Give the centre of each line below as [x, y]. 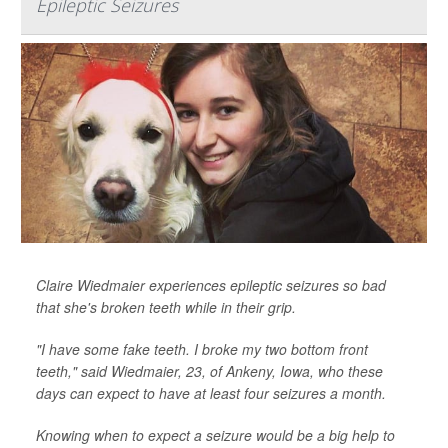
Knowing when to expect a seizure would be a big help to [215, 435]
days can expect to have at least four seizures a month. [211, 393]
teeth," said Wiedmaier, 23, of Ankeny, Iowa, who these [209, 371]
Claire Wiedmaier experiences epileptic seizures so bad [211, 285]
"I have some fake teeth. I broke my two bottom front [202, 349]
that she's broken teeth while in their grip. [166, 307]
